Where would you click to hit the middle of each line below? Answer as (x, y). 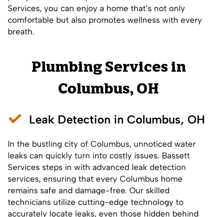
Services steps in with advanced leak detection (97, 167)
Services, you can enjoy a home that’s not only (96, 8)
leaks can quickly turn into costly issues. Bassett (99, 155)
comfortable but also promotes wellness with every (105, 20)
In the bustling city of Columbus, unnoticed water (102, 144)
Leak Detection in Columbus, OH (117, 119)
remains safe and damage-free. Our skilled (89, 190)
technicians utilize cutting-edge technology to (96, 202)
